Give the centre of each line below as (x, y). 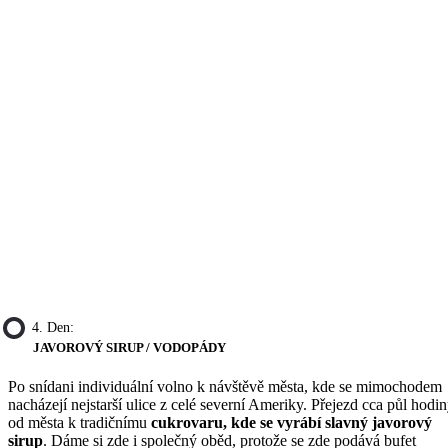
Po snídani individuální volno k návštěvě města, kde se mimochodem (225, 386)
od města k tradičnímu (79, 422)
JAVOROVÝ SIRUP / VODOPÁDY (129, 348)
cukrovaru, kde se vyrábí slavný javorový (291, 422)
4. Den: (53, 328)
